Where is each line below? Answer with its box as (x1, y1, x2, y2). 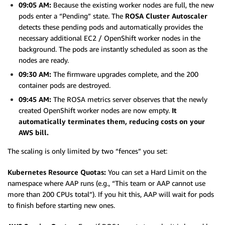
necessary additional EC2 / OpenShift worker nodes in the (19, 34, 200, 43)
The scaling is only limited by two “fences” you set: (8, 147, 167, 156)
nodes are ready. (19, 56, 69, 65)
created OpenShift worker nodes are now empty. (19, 106, 172, 115)
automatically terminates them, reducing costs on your (19, 117, 205, 126)
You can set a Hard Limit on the (108, 168, 206, 177)
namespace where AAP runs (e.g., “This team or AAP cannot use (8, 179, 205, 188)
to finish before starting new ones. (8, 201, 115, 210)
